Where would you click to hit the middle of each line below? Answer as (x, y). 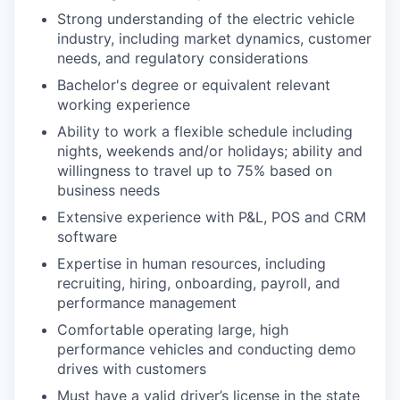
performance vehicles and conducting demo (207, 349)
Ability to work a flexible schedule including (205, 131)
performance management (147, 302)
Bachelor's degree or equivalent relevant (194, 84)
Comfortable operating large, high (173, 329)
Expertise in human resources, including (192, 263)
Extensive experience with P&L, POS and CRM (212, 217)
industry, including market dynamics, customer (214, 38)
